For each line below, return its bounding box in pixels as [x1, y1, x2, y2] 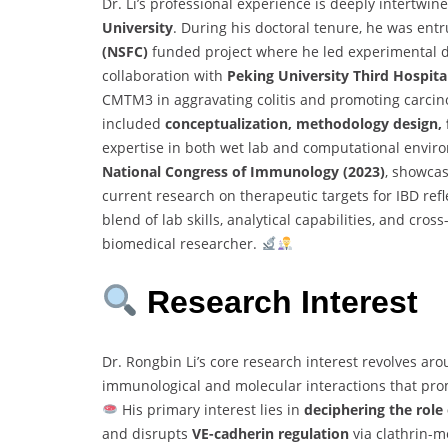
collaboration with [102, 65, 227, 85]
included [102, 113, 165, 133]
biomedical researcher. [102, 233, 261, 253]
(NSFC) [102, 41, 148, 61]
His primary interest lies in [117, 399, 304, 419]
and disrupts [102, 423, 192, 443]
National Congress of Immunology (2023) [102, 161, 385, 181]
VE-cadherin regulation [192, 423, 349, 443]
